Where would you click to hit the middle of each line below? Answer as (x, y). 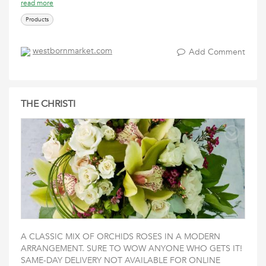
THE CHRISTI (48, 104)
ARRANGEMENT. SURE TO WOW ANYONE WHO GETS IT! (132, 248)
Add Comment (217, 52)
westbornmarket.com (72, 51)
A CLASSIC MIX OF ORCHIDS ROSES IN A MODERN (121, 237)
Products (37, 20)
